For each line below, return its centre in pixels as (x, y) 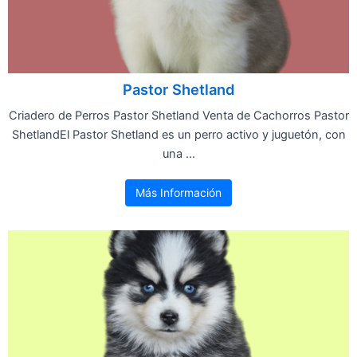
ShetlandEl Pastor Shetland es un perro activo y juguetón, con (178, 134)
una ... (178, 153)
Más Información (178, 192)
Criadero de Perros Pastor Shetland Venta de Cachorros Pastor (178, 115)
